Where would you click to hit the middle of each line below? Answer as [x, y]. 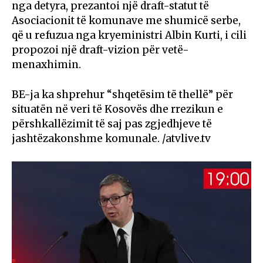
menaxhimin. [46, 64]
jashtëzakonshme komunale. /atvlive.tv [111, 138]
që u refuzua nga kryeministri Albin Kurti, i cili [129, 35]
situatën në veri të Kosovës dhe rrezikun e [117, 109]
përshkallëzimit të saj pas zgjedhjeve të [112, 124]
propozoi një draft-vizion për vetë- [100, 50]
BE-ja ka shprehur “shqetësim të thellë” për [122, 94]
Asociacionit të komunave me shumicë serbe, [126, 20]
